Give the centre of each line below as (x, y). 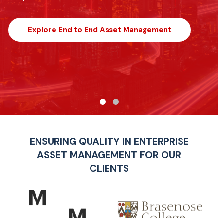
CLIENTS (109, 168)
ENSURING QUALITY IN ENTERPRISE (109, 141)
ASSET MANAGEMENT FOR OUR (109, 155)
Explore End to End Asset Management (100, 30)
